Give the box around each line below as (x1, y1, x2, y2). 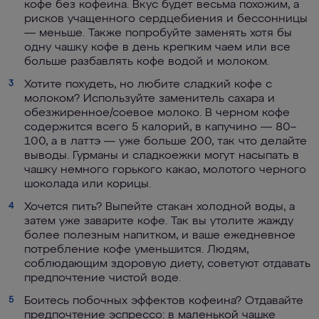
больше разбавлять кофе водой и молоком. (24, 56, 269, 68)
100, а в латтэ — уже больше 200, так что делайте (24, 136, 307, 147)
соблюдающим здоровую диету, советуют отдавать (24, 258, 310, 270)
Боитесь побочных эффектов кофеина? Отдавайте (24, 296, 303, 307)
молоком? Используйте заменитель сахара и (24, 93, 275, 105)
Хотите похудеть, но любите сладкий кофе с (24, 79, 272, 90)
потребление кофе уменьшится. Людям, (24, 244, 249, 256)
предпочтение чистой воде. (24, 273, 181, 284)
